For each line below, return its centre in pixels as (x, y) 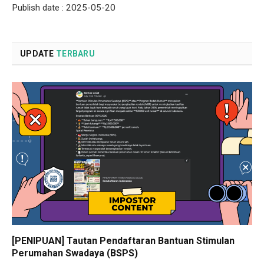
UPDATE (38, 54)
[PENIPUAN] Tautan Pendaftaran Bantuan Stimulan (123, 241)
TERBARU (75, 54)
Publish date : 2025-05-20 (64, 8)
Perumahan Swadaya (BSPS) (75, 253)
